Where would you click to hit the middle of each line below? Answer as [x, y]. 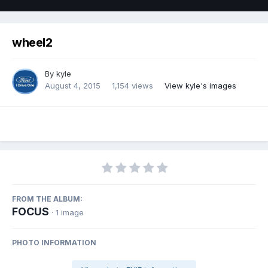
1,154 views [133, 86]
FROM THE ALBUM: [47, 199]
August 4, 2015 [73, 86]
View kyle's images [200, 86]
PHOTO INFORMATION [54, 243]
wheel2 [32, 43]
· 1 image [68, 213]
